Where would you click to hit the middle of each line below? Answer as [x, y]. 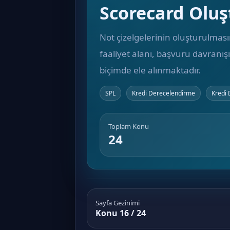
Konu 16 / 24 [121, 213]
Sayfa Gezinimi [118, 203]
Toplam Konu [129, 126]
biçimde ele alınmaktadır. [150, 70]
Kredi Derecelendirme [164, 93]
